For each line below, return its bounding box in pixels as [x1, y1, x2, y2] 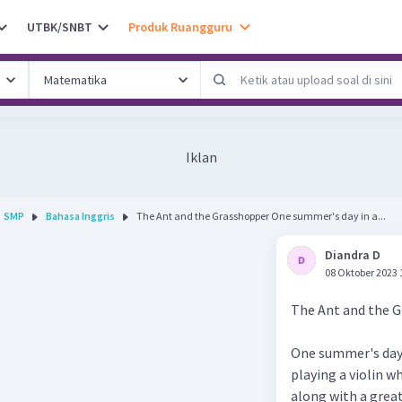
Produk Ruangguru [128, 18, 232, 35]
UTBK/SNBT [27, 18, 92, 35]
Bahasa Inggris [46, 209, 115, 223]
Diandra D [325, 247, 380, 263]
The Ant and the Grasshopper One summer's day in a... [271, 209, 386, 223]
